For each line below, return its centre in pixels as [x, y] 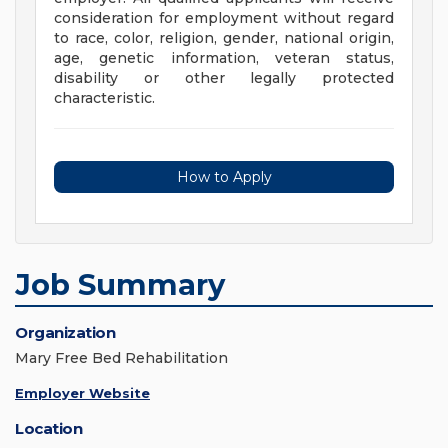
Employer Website [82, 393]
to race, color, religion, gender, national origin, [224, 38]
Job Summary [120, 285]
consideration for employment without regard [224, 18]
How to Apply [224, 177]
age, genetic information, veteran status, [224, 58]
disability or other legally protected [224, 78]
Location [48, 429]
